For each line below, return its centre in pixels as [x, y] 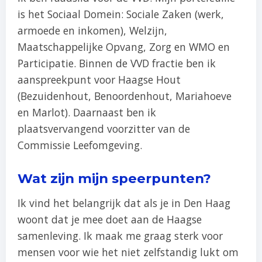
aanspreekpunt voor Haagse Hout [99, 80]
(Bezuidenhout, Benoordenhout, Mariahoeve [125, 96]
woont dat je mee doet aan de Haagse [110, 219]
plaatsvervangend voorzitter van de [104, 129]
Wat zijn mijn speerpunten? [114, 178]
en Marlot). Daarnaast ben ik [87, 112]
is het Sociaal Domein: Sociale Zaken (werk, [121, 14]
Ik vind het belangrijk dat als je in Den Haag [124, 203]
